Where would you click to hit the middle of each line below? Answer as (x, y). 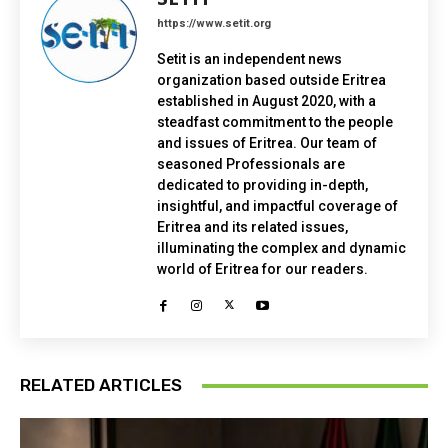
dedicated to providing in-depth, (262, 185)
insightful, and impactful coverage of (277, 206)
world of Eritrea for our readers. (262, 269)
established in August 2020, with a (266, 101)
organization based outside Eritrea (271, 80)
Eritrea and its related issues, (252, 227)
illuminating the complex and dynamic (281, 248)
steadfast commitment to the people (275, 122)
